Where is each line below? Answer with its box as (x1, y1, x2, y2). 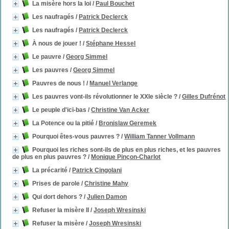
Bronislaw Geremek (99, 120, 157, 127)
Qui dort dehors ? (32, 193, 83, 200)
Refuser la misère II (32, 207, 89, 214)
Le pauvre (32, 53, 62, 60)
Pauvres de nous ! (32, 80, 85, 87)
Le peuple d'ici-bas (32, 106, 87, 113)
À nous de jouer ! (32, 40, 82, 47)
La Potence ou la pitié (32, 120, 95, 127)
